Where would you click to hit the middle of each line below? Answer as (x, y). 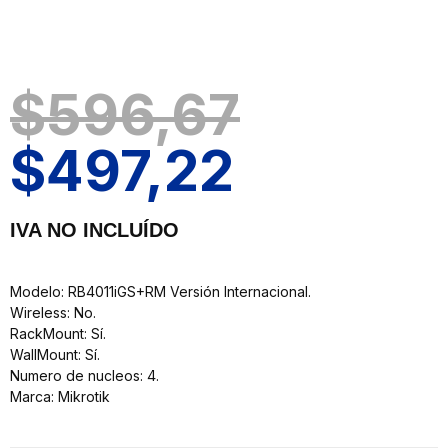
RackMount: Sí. (58, 333)
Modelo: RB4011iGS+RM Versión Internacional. (160, 291)
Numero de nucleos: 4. (84, 375)
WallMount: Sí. (55, 354)
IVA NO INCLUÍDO (94, 230)
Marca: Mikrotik (60, 396)
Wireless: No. (53, 312)
